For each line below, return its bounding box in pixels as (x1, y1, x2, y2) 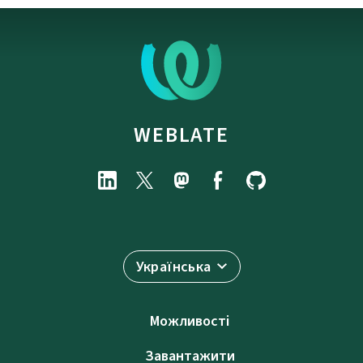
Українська (135, 257, 211, 277)
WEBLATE (134, 121, 229, 149)
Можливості (150, 311, 229, 331)
